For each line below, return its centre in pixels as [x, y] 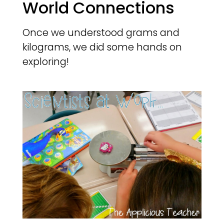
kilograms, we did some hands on [102, 47]
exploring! [45, 62]
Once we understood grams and [101, 33]
